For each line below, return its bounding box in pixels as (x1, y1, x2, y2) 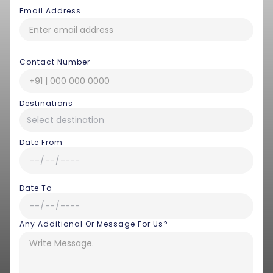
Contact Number (19, 57, 90, 68)
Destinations (19, 98, 73, 109)
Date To (19, 183, 52, 194)
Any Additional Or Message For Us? (19, 219, 168, 230)
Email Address (19, 5, 81, 16)
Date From (19, 137, 63, 148)
